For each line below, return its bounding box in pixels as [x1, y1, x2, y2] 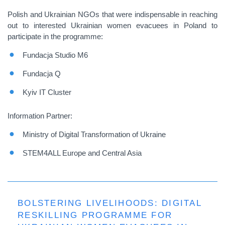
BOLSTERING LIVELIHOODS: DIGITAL [18, 198, 202, 208]
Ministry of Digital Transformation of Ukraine [23, 130, 166, 139]
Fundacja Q [23, 69, 61, 78]
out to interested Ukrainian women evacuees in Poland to [8, 21, 217, 30]
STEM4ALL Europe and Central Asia [23, 149, 142, 157]
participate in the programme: [8, 32, 103, 41]
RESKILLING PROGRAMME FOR [18, 210, 172, 220]
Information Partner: [8, 111, 72, 120]
